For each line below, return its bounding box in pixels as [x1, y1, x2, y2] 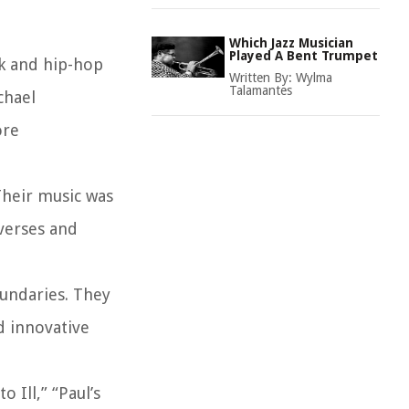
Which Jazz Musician [229, 36, 353, 50]
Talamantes [229, 83, 292, 98]
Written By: [229, 70, 296, 85]
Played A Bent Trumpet [229, 48, 378, 63]
